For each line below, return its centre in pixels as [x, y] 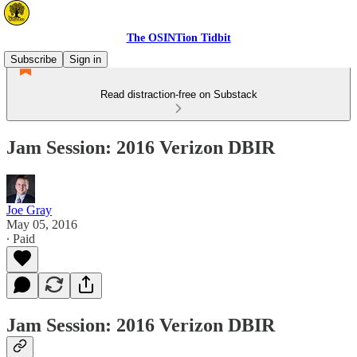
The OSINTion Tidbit [178, 38]
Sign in [85, 59]
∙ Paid [21, 238]
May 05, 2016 [42, 224]
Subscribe [33, 59]
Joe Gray [29, 210]
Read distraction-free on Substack [178, 94]
